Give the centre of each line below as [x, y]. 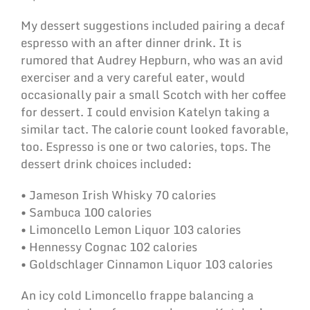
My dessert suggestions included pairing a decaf [153, 26]
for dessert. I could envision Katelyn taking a [145, 112]
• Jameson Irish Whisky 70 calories [118, 195]
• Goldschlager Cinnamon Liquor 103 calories [147, 264]
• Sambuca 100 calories [86, 212]
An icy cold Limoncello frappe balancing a [137, 295]
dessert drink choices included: [106, 164]
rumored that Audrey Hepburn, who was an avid [152, 60]
